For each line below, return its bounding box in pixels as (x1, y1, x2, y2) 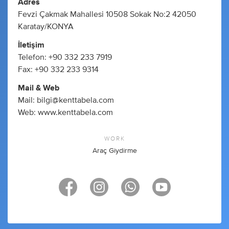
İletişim (18, 40, 44, 49)
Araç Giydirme (92, 147, 137, 154)
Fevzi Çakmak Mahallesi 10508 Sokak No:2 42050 (18, 10, 196, 18)
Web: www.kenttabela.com (18, 108, 113, 117)
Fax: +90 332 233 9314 (18, 65, 99, 74)
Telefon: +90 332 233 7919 (18, 53, 112, 61)
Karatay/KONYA (18, 22, 74, 31)
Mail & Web (18, 83, 59, 92)
